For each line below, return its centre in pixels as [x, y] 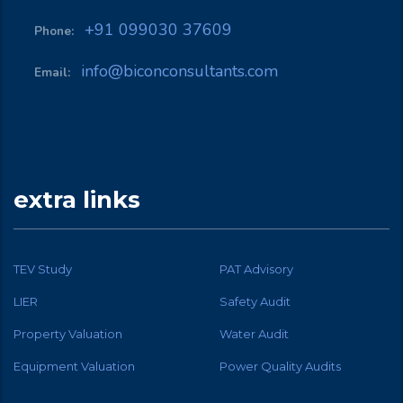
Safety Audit [255, 301]
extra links [77, 200]
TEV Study [43, 269]
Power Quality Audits [280, 366]
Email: [54, 72]
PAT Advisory [256, 269]
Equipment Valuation [74, 366]
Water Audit [254, 334]
